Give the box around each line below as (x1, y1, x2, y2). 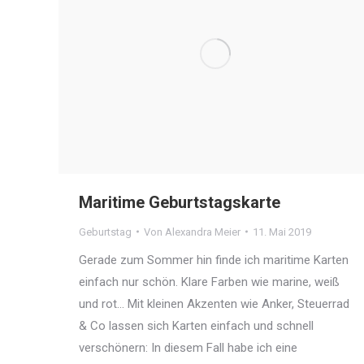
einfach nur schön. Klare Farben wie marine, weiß (79, 274, 340, 289)
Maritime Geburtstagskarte (79, 192, 280, 212)
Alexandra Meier (165, 225, 240, 238)
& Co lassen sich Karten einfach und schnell (79, 318, 314, 333)
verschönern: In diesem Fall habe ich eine (79, 340, 297, 355)
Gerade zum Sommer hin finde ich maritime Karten (79, 252, 349, 267)
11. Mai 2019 (253, 225, 311, 238)
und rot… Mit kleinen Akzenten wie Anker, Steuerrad (79, 296, 349, 311)
